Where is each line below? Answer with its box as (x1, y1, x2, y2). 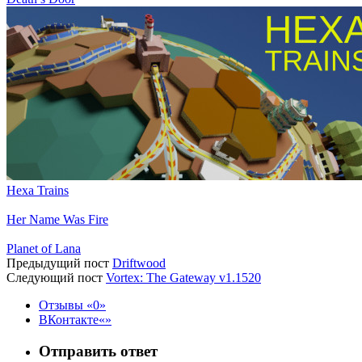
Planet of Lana (6, 242, 81, 256)
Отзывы (39, 298, 86, 313)
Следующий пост (6, 271, 103, 285)
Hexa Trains (6, 183, 69, 198)
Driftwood (112, 256, 166, 271)
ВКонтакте (39, 313, 99, 327)
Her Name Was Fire (6, 213, 108, 227)
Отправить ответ (39, 342, 158, 360)
